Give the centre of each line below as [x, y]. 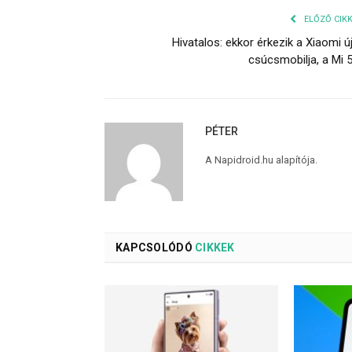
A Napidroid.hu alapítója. [261, 159]
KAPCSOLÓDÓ [154, 247]
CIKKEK [213, 247]
